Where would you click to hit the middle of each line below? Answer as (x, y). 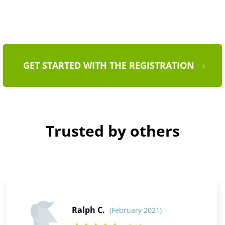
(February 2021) (135, 210)
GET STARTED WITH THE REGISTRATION (109, 66)
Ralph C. (89, 210)
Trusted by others (113, 131)
